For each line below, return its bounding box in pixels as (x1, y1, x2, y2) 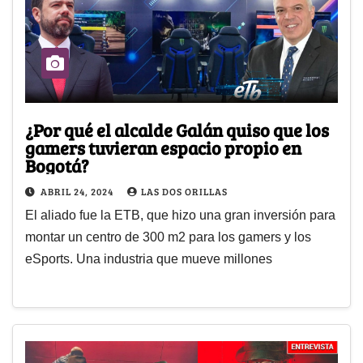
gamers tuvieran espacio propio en (25, 135, 301, 160)
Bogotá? (25, 153, 89, 178)
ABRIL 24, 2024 (41, 185, 116, 199)
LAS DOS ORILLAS (141, 185, 228, 199)
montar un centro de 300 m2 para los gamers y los (25, 230, 311, 245)
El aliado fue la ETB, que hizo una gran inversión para (25, 208, 335, 223)
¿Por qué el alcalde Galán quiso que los (25, 117, 329, 143)
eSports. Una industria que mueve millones (25, 252, 272, 267)
